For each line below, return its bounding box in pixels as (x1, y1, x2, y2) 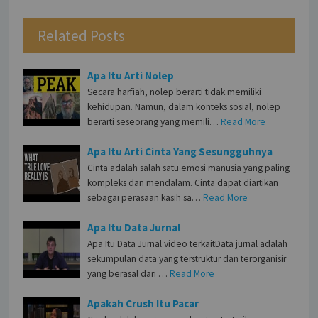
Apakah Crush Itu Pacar (87, 296, 199, 310)
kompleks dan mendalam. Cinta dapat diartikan (87, 176, 279, 189)
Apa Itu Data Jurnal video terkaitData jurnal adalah (87, 237, 288, 250)
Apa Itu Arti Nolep (87, 68, 175, 82)
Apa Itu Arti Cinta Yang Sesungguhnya (87, 144, 273, 158)
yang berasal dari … (87, 267, 168, 280)
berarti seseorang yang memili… (87, 115, 219, 128)
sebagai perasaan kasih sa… (87, 191, 202, 204)
